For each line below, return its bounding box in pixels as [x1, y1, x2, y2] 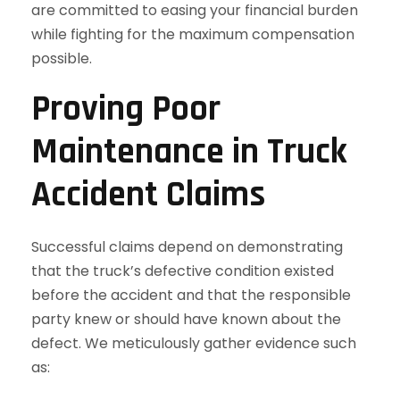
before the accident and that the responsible [31, 285, 351, 305]
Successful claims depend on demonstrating [31, 237, 343, 257]
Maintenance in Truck [31, 129, 347, 175]
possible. [31, 48, 92, 69]
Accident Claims [31, 172, 265, 218]
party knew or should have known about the [31, 309, 341, 329]
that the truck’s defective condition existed [31, 261, 334, 281]
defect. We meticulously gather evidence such [31, 333, 356, 354]
